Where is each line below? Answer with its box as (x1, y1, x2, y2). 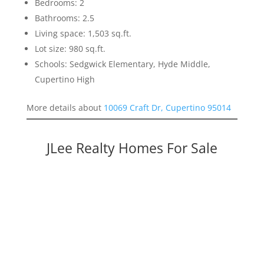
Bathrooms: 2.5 (34, 12, 94, 24)
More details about (26, 101, 104, 113)
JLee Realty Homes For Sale (46, 138, 217, 157)
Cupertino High (34, 73, 95, 85)
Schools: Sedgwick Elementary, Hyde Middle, (34, 58, 210, 70)
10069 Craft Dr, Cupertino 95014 (103, 101, 231, 113)
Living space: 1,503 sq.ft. (34, 27, 131, 39)
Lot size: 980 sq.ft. (34, 42, 105, 54)
